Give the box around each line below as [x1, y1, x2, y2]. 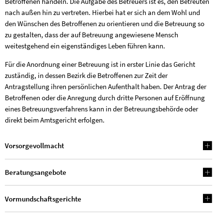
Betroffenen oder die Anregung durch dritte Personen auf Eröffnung [5, 93, 205, 103]
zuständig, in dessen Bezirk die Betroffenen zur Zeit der [5, 71, 168, 80]
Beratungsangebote [5, 168, 66, 177]
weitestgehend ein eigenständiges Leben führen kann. [5, 41, 165, 51]
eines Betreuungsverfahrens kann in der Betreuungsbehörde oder [5, 104, 198, 114]
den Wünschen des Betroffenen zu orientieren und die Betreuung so [5, 19, 204, 29]
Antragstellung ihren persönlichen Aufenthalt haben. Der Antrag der [5, 82, 206, 92]
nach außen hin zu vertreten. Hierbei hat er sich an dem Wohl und [5, 8, 200, 17]
